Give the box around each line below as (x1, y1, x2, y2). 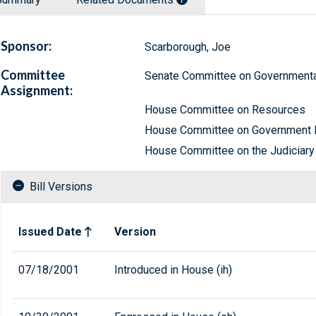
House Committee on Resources (144, 103, 305, 117)
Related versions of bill (12, 214, 127, 228)
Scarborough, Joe (144, 40, 231, 54)
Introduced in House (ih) (114, 263, 232, 277)
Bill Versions (30, 180, 92, 194)
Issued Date (18, 225, 82, 239)
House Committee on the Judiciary (144, 144, 315, 158)
